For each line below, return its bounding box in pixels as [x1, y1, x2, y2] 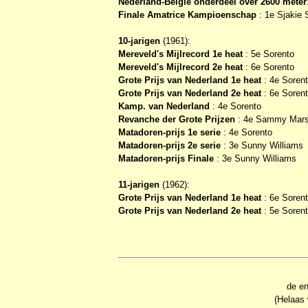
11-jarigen [118, 179, 162, 190]
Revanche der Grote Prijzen [118, 113, 235, 124]
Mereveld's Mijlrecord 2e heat [118, 61, 243, 72]
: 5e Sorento [243, 48, 294, 59]
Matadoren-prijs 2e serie [118, 140, 221, 151]
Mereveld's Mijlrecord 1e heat [118, 48, 243, 59]
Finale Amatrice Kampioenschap [118, 9, 256, 20]
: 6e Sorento [243, 61, 294, 72]
